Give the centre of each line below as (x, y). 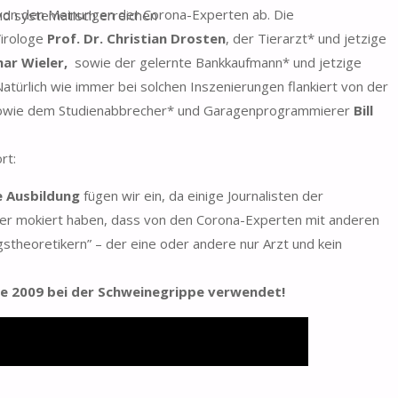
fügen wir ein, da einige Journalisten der (202, 195)
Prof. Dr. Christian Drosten (137, 38)
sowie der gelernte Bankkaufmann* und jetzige (215, 62)
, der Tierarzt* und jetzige (306, 38)
